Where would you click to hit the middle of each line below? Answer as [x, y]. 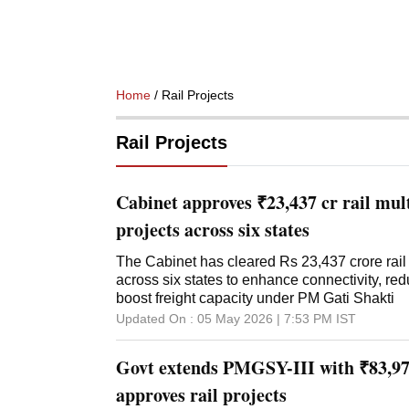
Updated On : [155, 319]
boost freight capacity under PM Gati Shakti [255, 298]
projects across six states [213, 230]
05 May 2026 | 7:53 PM [265, 319]
